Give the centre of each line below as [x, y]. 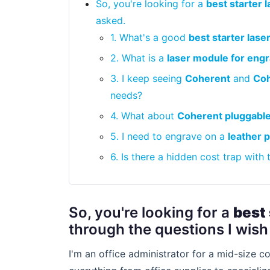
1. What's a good [149, 37]
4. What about [144, 116]
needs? [126, 95]
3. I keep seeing [148, 78]
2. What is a [139, 58]
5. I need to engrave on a [169, 136]
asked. [111, 20]
